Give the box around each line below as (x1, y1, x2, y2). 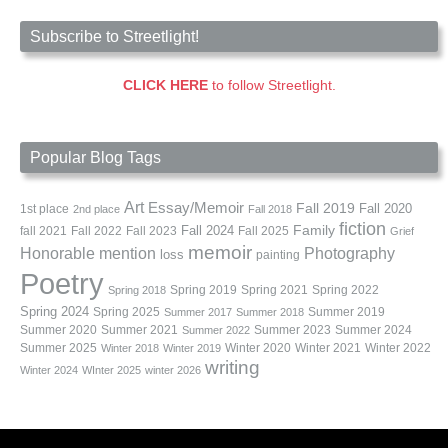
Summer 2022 (182, 323, 250, 336)
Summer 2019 (308, 304, 385, 319)
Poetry (20, 266, 104, 300)
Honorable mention (20, 244, 156, 262)
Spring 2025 (93, 305, 160, 318)
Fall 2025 (238, 224, 289, 237)
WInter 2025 (82, 363, 141, 376)
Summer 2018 (236, 305, 304, 318)
